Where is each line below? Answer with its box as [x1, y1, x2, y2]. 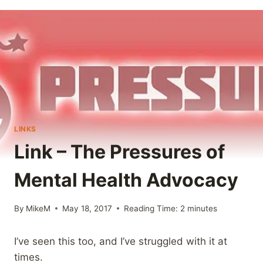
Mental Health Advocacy [14, 168, 238, 192]
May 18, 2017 [62, 203, 113, 213]
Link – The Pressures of [14, 140, 225, 164]
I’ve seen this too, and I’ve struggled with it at [14, 235, 227, 247]
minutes [187, 203, 218, 213]
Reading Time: [124, 203, 178, 213]
